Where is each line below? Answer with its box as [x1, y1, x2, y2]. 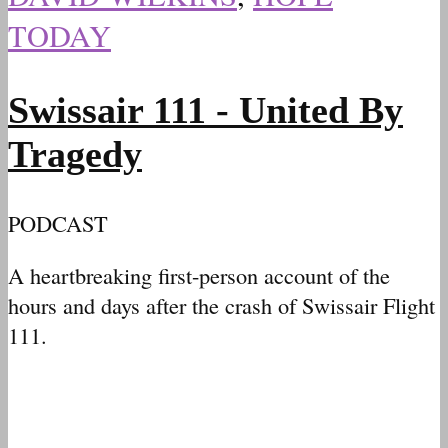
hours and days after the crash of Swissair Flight [8, 290, 435, 321]
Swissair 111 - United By [8, 88, 403, 131]
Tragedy [8, 132, 142, 175]
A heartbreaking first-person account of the [8, 260, 390, 291]
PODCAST [8, 207, 108, 238]
